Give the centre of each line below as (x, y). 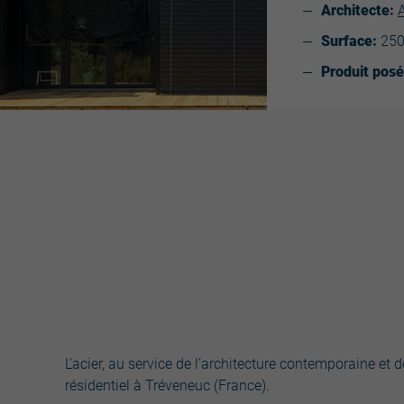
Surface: (349, 41)
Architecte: (358, 10)
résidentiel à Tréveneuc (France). (167, 386)
